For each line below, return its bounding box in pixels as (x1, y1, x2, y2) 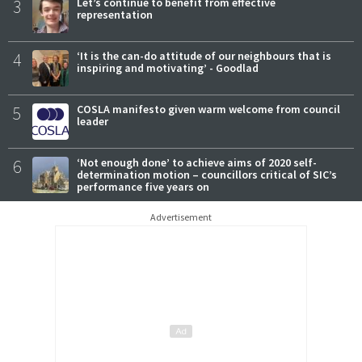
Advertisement (150, 210, 212, 223)
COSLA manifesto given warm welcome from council (77, 101, 340, 116)
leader (77, 113, 108, 128)
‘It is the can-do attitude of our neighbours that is (77, 48, 331, 63)
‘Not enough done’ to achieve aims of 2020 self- (77, 154, 317, 170)
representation (77, 6, 153, 22)
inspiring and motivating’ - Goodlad (77, 60, 259, 75)
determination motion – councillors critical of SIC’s (77, 166, 337, 182)
